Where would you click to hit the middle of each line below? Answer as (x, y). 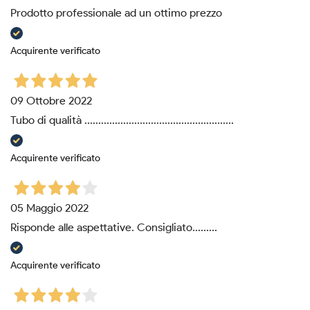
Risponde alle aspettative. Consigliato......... (114, 228)
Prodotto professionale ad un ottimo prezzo (116, 13)
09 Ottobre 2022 (51, 101)
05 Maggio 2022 (49, 208)
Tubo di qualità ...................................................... (122, 120)
